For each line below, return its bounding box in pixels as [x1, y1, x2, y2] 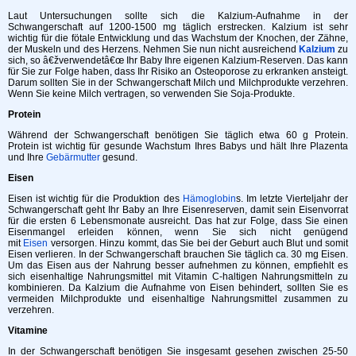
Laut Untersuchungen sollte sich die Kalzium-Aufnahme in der [8, 10, 348, 21]
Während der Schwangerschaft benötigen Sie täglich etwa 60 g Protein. [8, 129, 348, 141]
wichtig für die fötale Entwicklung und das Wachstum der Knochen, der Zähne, [8, 32, 348, 44]
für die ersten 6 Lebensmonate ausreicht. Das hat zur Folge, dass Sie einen [8, 215, 348, 226]
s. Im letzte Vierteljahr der [235, 192, 349, 204]
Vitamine [8, 324, 48, 336]
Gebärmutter [46, 151, 100, 163]
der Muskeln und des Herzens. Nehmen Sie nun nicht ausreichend [8, 43, 299, 55]
